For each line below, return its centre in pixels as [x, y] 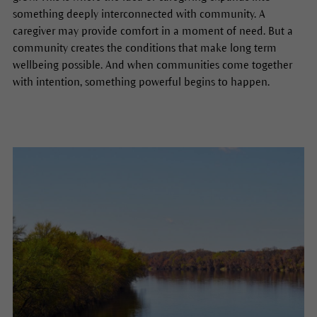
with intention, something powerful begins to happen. [142, 82]
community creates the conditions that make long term [144, 48]
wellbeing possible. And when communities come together [152, 65]
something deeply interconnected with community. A [139, 14]
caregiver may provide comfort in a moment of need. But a [152, 31]
